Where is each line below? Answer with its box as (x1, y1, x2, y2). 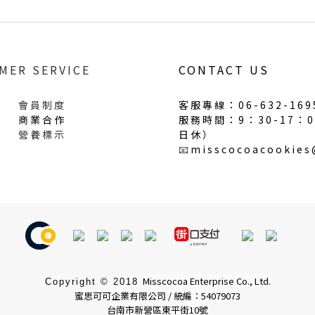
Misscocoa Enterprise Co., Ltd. (142, 274, 271, 288)
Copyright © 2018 (44, 276, 143, 287)
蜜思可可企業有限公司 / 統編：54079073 (75, 288, 240, 302)
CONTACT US (179, 60, 269, 78)
